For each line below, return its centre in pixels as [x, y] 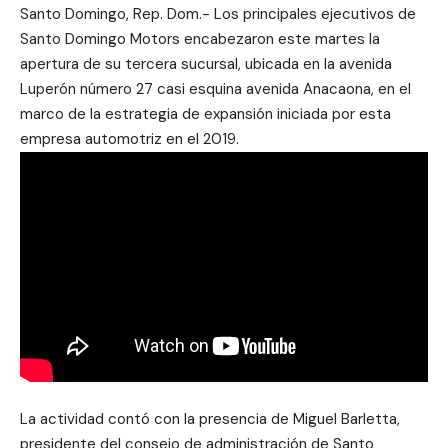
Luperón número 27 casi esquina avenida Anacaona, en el [215, 89]
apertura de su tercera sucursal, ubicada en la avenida [206, 64]
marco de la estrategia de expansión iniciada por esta [205, 114]
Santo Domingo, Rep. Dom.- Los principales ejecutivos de [218, 14]
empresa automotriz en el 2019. [129, 139]
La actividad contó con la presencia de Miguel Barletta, [210, 418]
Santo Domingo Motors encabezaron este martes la [200, 39]
